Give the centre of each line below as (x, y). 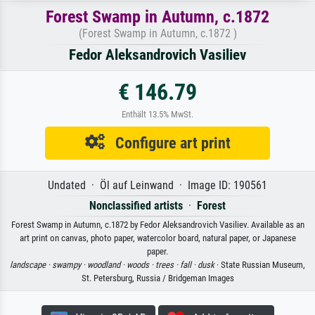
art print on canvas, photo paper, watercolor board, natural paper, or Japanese (157, 238)
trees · (168, 265)
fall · (189, 265)
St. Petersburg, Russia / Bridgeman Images (157, 278)
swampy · (70, 265)
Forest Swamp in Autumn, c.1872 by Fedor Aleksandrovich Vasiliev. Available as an (157, 225)
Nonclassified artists (136, 206)
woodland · (107, 265)
